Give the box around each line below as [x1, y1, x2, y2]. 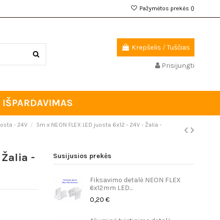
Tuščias [167, 43, 190, 52]
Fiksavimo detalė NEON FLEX [90, 176, 181, 185]
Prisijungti [162, 61, 194, 70]
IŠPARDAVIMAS [2, 97, 73, 109]
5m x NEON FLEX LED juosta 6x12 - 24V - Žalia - [36, 121, 162, 129]
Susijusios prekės [53, 152, 112, 161]
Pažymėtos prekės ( [138, 5, 192, 12]
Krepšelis [132, 43, 161, 52]
